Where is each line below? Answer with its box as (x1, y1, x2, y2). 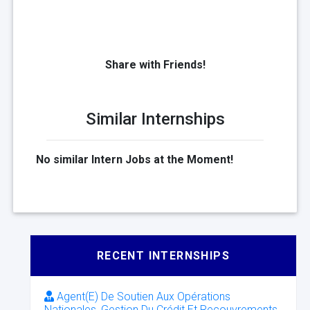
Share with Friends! (104, 58, 206, 72)
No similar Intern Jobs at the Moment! (36, 153, 233, 167)
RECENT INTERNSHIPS (96, 249, 230, 263)
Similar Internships (85, 109, 225, 129)
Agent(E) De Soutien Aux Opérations (54, 290, 230, 304)
